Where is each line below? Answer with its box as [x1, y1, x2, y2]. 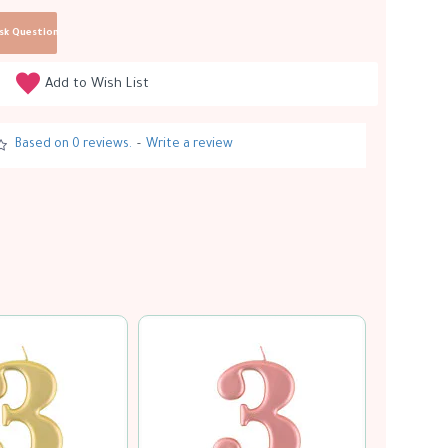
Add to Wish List [44, 76, 149, 92]
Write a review [146, 138, 234, 152]
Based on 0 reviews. [15, 138, 133, 152]
